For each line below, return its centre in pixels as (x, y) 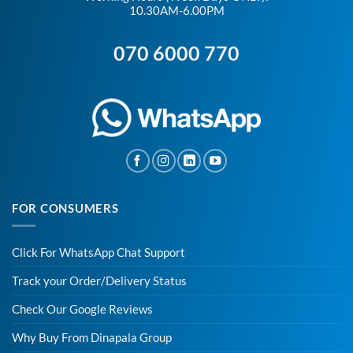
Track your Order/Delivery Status (99, 281)
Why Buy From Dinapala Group (92, 337)
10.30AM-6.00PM (176, 11)
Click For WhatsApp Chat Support (98, 252)
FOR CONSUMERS (65, 208)
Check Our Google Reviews (82, 309)
